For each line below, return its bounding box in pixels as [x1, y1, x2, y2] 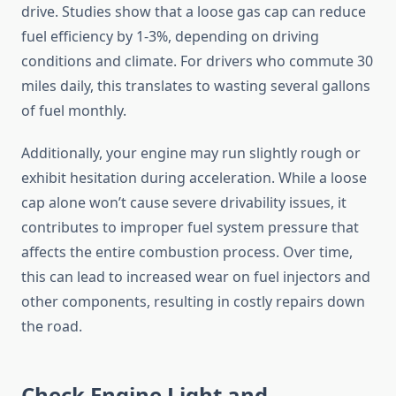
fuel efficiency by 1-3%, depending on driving [21, 27, 319, 47]
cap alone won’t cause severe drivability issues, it [21, 193, 346, 213]
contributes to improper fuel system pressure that [21, 217, 359, 238]
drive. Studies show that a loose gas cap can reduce [21, 2, 366, 22]
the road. [21, 316, 82, 337]
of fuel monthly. [21, 101, 126, 121]
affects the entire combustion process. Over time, [21, 242, 353, 263]
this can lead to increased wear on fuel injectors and [21, 267, 370, 287]
